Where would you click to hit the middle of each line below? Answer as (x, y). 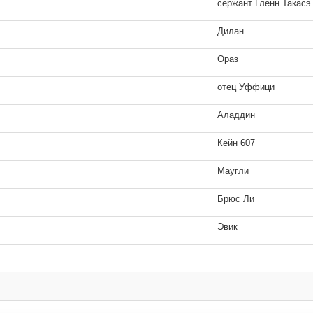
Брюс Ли (236, 199)
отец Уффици (246, 87)
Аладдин (236, 115)
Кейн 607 (236, 143)
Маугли (233, 171)
